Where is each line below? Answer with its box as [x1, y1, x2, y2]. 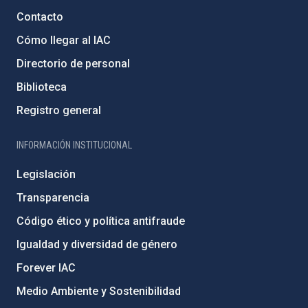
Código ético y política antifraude [16, 214, 185, 228]
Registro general [16, 104, 101, 117]
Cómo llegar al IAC [16, 34, 111, 47]
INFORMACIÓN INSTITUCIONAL [16, 140, 132, 151]
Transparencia [16, 191, 89, 204]
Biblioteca [16, 80, 67, 93]
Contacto [16, 10, 63, 23]
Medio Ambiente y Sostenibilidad [16, 285, 181, 298]
